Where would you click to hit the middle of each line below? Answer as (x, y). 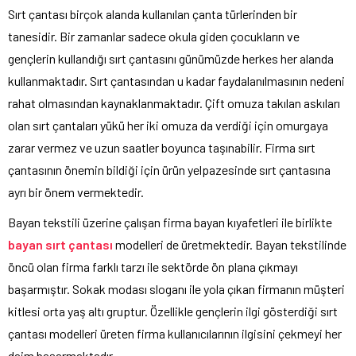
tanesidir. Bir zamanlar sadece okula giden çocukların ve (154, 37)
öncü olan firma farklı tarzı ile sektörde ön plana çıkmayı (153, 267)
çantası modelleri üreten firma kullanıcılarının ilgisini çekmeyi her (175, 334)
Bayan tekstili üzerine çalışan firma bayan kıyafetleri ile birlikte (170, 222)
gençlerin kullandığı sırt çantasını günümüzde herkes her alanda (171, 59)
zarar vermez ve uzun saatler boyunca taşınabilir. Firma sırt (162, 148)
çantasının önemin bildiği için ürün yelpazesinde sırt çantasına (169, 170)
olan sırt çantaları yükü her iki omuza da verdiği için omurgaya (168, 126)
